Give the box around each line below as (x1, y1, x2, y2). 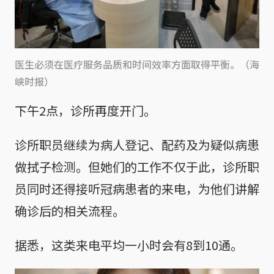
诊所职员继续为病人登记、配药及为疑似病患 (15, 136, 259, 154)
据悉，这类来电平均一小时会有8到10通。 (15, 236, 243, 254)
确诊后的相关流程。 (15, 202, 125, 220)
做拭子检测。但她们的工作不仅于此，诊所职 (15, 158, 259, 176)
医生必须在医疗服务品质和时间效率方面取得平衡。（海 (15, 57, 259, 72)
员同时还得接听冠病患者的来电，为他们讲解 (15, 180, 259, 198)
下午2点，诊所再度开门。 (15, 102, 156, 120)
